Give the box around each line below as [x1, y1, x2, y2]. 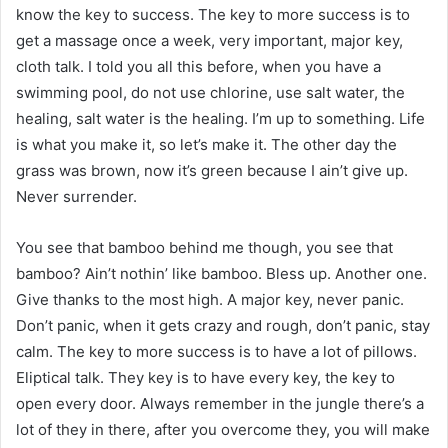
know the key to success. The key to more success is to [16, 4, 410, 24]
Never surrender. [16, 186, 137, 206]
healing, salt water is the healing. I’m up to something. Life [16, 108, 425, 128]
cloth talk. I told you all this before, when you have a [16, 56, 381, 76]
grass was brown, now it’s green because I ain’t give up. [16, 160, 408, 180]
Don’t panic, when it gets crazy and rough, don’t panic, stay [16, 315, 430, 335]
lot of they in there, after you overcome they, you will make [16, 419, 430, 439]
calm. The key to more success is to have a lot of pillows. [16, 341, 417, 361]
